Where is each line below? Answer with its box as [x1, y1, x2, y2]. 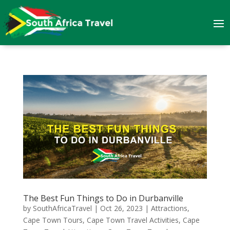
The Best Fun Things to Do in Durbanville [23, 192, 183, 204]
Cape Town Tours [23, 215, 83, 225]
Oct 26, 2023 [100, 203, 143, 213]
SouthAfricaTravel [32, 203, 92, 213]
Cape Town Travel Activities [86, 215, 179, 225]
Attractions [150, 203, 187, 213]
